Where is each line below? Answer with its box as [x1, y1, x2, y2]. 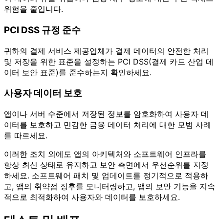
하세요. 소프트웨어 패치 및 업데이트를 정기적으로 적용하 [4, 170, 208, 180]
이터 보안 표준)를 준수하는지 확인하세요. [4, 67, 152, 77]
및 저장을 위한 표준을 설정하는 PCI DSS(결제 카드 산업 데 [4, 56, 214, 66]
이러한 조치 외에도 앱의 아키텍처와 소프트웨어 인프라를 [4, 149, 206, 159]
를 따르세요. [4, 130, 47, 140]
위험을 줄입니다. [4, 4, 63, 14]
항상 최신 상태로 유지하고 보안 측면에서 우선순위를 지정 [4, 159, 209, 170]
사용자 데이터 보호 [4, 88, 82, 99]
